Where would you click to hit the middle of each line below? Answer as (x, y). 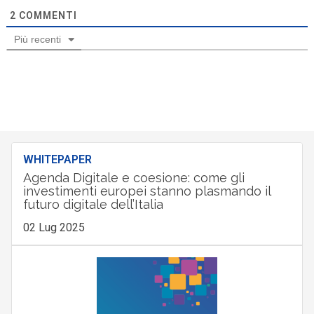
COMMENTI (46, 15)
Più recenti (37, 39)
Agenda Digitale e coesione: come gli (134, 177)
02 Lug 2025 (54, 227)
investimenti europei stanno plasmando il (146, 191)
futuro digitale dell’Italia (93, 204)
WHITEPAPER (57, 159)
